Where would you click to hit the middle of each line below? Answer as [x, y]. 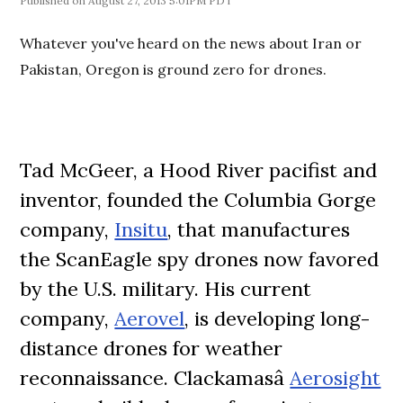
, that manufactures [259, 229]
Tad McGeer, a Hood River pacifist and [199, 170]
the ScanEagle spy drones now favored [200, 259]
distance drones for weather [152, 348]
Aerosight [336, 378]
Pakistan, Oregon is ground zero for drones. [175, 69]
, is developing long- [278, 318]
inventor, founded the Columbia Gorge [198, 200]
